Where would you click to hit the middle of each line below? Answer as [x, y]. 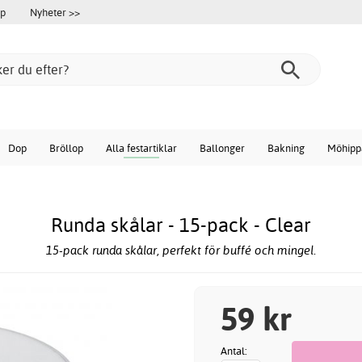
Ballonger [222, 148]
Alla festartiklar [141, 148]
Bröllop [66, 148]
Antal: [234, 350]
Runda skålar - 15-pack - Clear [181, 225]
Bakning [286, 148]
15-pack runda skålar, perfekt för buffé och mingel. [181, 250]
